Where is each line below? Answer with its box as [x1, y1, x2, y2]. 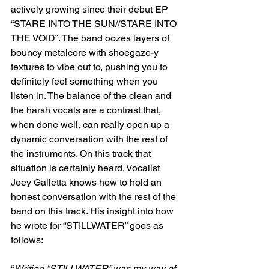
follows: [11, 234, 43, 246]
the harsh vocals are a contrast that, [11, 104, 163, 116]
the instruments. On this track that [11, 148, 153, 159]
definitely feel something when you [11, 76, 160, 87]
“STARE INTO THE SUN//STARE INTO [11, 18, 179, 29]
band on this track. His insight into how [11, 205, 176, 217]
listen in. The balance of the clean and [11, 90, 174, 101]
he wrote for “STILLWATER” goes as [11, 220, 166, 231]
